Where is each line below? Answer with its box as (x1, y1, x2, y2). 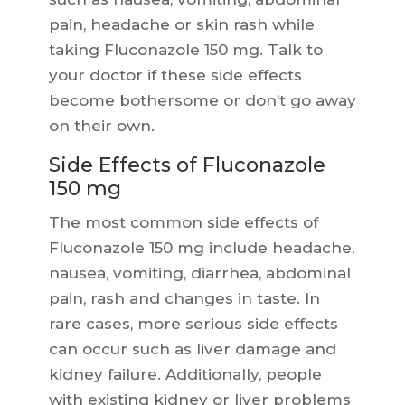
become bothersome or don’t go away (48, 91, 356, 110)
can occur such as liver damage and (48, 340, 336, 359)
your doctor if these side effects (48, 66, 302, 85)
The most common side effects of (48, 213, 318, 232)
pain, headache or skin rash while (48, 15, 315, 34)
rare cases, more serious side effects (48, 315, 338, 334)
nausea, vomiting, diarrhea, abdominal (48, 264, 351, 283)
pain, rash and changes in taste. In (48, 289, 320, 308)
